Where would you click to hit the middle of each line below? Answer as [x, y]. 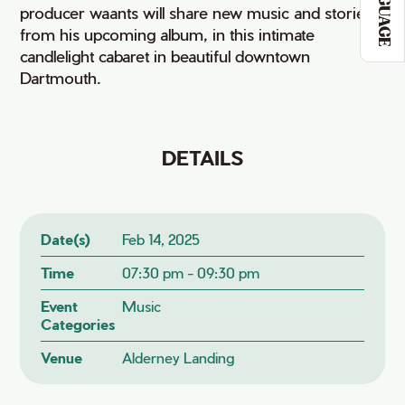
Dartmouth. [61, 78]
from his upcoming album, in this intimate [168, 34]
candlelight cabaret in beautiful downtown [165, 56]
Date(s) [66, 240]
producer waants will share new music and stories [196, 13]
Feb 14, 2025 [160, 240]
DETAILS [202, 158]
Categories [78, 325]
